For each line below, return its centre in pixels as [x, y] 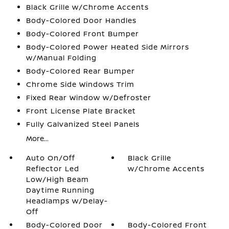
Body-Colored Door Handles [81, 20]
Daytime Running [60, 190]
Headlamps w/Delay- [67, 201]
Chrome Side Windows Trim [80, 84]
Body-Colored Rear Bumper [80, 71]
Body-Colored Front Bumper [82, 33]
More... [37, 138]
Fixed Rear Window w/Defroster [88, 97]
